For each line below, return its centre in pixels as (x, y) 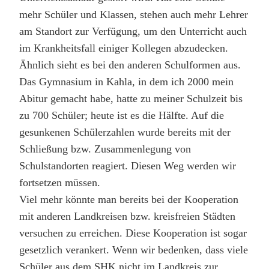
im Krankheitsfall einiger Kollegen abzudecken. (124, 48)
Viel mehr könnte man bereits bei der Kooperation (129, 200)
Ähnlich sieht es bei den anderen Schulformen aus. (130, 65)
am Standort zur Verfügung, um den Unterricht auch (133, 32)
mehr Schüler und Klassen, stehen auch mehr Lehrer (134, 15)
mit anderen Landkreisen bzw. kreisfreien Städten (127, 216)
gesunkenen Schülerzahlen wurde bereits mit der (125, 132)
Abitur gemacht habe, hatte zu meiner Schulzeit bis (131, 99)
